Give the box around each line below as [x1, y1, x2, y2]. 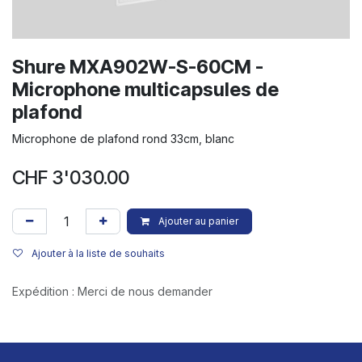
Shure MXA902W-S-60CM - [12, 54, 263, 78]
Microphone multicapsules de [12, 77, 279, 101]
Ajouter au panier [156, 214, 238, 227]
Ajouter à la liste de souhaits [32, 246, 165, 259]
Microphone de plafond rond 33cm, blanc [12, 131, 234, 145]
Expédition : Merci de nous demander [12, 284, 213, 298]
